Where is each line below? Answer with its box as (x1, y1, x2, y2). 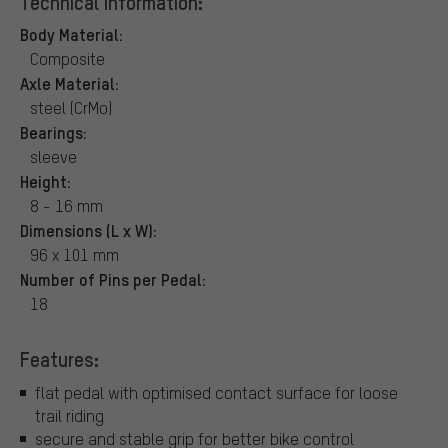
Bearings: (20, 120, 87, 143)
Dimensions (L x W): (20, 218, 157, 241)
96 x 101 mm (30, 243, 119, 265)
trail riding (35, 405, 104, 427)
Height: (20, 169, 71, 192)
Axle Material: (20, 71, 119, 94)
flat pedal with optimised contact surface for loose (35, 382, 398, 404)
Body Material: (20, 22, 123, 45)
